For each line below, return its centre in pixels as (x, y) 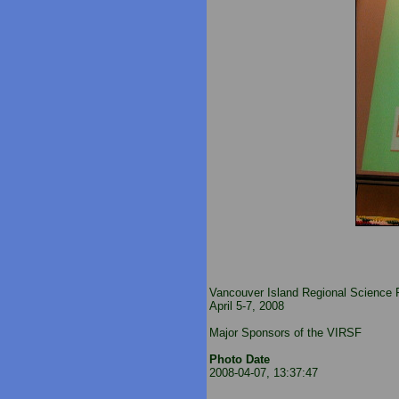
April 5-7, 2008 (247, 306)
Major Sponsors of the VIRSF (285, 333)
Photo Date (240, 359)
